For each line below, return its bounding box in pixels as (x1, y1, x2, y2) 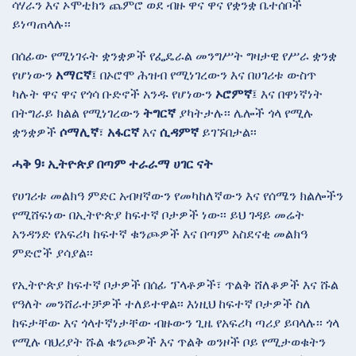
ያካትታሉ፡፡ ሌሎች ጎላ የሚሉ (176, 106, 314, 122)
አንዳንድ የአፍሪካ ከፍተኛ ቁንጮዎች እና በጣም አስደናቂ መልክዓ (12, 226, 308, 242)
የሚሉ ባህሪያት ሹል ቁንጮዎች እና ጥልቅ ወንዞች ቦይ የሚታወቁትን (12, 335, 326, 350)
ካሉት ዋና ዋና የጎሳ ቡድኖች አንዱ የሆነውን (12, 87, 215, 103)
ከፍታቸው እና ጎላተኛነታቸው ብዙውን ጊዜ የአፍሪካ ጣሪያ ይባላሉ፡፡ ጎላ (12, 315, 339, 331)
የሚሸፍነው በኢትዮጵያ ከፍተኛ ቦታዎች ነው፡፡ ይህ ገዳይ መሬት (12, 207, 304, 223)
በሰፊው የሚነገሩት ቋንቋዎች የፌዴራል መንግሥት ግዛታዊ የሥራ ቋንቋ (12, 48, 337, 64)
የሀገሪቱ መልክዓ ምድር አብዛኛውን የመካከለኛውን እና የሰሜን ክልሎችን (12, 188, 343, 204)
